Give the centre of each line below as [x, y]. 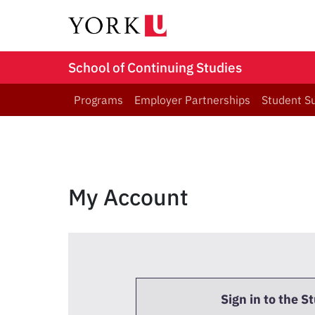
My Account [128, 197]
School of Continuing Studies [155, 67]
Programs [98, 100]
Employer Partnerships [192, 100]
